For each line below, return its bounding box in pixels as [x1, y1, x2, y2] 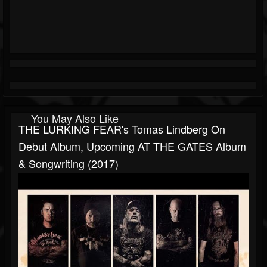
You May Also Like [31, 110, 119, 126]
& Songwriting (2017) [18, 156, 119, 172]
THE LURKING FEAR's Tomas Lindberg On [18, 121, 225, 137]
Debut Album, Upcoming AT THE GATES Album [18, 138, 246, 154]
